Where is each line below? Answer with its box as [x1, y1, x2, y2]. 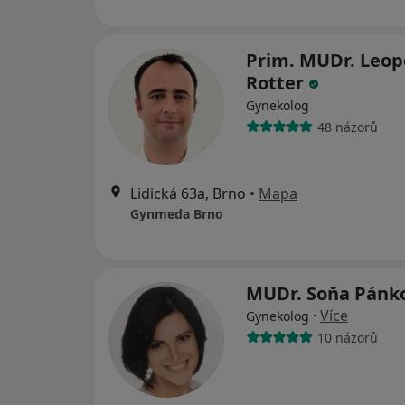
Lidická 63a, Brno [130, 184, 246, 203]
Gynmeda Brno [130, 205, 223, 222]
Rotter [246, 71, 308, 95]
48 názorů [316, 118, 378, 136]
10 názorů [316, 328, 378, 346]
